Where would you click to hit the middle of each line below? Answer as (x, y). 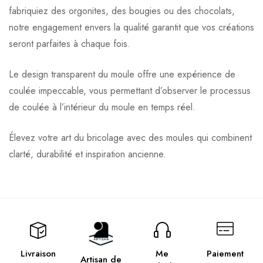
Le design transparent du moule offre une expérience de (122, 74)
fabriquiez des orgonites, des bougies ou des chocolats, (122, 11)
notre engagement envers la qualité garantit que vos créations (131, 27)
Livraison (38, 253)
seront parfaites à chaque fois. (70, 43)
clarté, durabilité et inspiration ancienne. (87, 154)
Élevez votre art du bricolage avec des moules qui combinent (130, 137)
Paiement (225, 253)
